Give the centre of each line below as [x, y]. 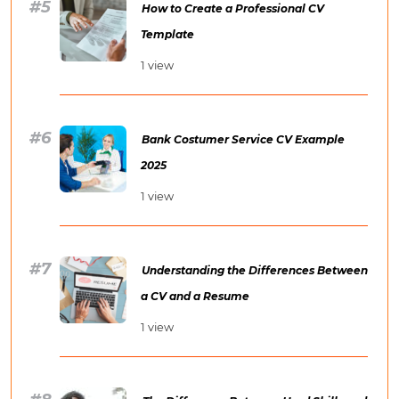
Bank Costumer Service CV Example [243, 140]
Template [167, 35]
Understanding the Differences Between [255, 271]
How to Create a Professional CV [233, 9]
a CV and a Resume [195, 297]
